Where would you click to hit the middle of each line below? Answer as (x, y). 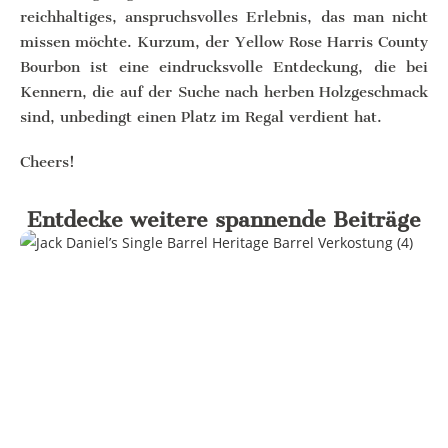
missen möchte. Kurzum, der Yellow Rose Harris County (224, 41)
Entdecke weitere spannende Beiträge (224, 219)
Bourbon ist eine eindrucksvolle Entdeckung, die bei (224, 66)
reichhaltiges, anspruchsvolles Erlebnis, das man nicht (224, 16)
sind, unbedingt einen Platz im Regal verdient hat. (201, 116)
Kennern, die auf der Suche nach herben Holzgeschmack (224, 91)
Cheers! (47, 161)
